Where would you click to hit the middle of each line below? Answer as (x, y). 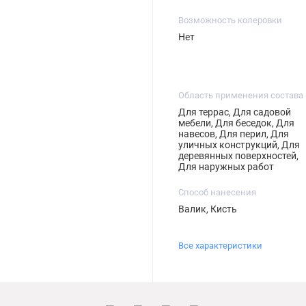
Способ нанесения (217, 192)
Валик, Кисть (207, 209)
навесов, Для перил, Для (233, 134)
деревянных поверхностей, (238, 155)
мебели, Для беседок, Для (236, 123)
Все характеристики (220, 246)
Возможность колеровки (230, 20)
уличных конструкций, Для (239, 144)
